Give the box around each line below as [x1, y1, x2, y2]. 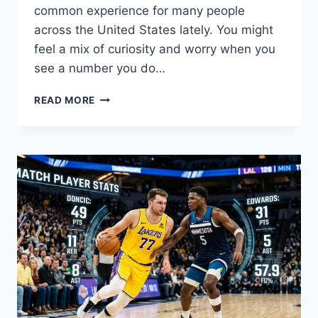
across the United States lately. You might [34, 23, 273, 38]
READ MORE [34, 94, 96, 106]
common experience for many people [34, 4, 245, 18]
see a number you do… [34, 61, 165, 76]
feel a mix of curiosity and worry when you [34, 42, 275, 57]
